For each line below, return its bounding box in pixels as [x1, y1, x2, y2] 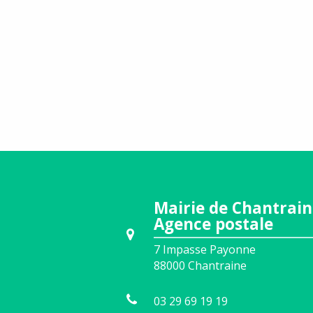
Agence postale [154, 212, 273, 235]
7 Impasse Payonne [154, 242, 256, 258]
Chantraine [188, 258, 247, 274]
